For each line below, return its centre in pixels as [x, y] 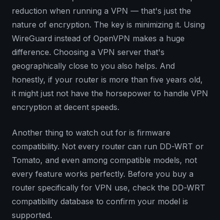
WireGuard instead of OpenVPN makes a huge [98, 39]
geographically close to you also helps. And [93, 66]
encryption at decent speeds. [66, 107]
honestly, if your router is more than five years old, [107, 80]
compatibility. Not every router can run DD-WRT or [108, 147]
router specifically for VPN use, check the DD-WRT [109, 188]
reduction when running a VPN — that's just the [101, 11]
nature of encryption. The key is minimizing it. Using [108, 25]
